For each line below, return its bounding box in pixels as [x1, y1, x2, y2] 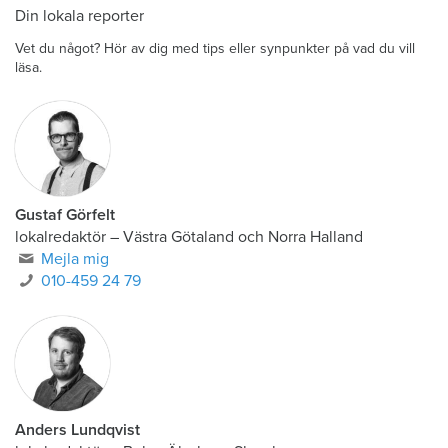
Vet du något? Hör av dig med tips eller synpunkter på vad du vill [15, 40, 415, 57]
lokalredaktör [15, 227, 106, 247]
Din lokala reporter [15, 6, 144, 26]
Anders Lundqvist [15, 420, 140, 440]
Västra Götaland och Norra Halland [123, 227, 363, 247]
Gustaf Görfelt [15, 205, 115, 225]
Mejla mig [41, 249, 110, 269]
